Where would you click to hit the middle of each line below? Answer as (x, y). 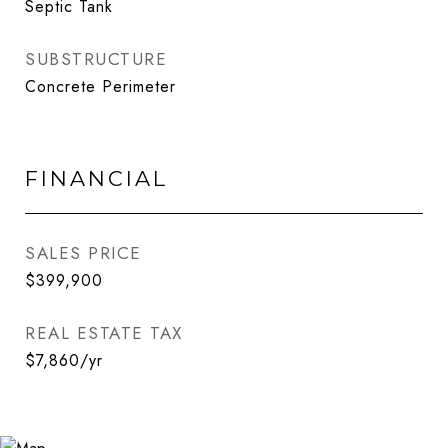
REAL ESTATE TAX (104, 333)
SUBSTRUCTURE (96, 59)
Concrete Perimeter (100, 86)
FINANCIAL (96, 178)
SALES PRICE (83, 253)
